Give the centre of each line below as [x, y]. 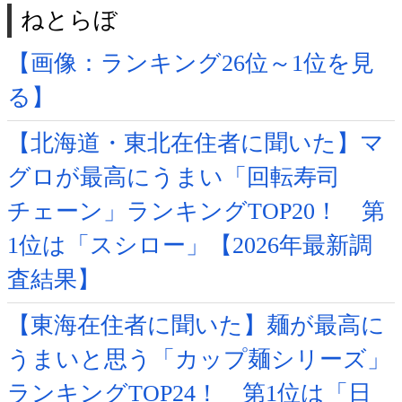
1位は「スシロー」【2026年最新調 [190, 246]
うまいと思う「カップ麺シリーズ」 [199, 360]
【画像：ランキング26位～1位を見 [191, 64]
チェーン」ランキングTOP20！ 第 [196, 212]
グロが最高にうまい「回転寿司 [174, 178]
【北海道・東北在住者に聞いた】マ [196, 144]
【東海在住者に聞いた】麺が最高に [196, 326]
